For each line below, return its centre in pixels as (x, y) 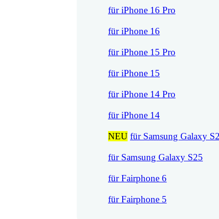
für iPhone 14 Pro (142, 94)
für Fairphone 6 (137, 178)
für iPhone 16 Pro (142, 10)
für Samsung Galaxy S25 (155, 157)
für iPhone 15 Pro (142, 52)
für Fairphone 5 (137, 199)
